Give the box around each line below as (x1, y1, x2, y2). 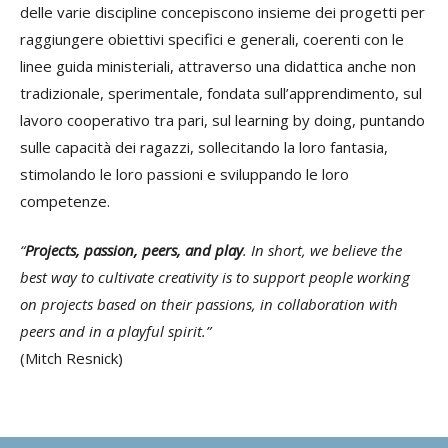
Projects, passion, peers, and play (25, 240, 243, 260)
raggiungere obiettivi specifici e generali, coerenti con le (20, 28, 404, 49)
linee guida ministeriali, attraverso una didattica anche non (20, 55, 416, 76)
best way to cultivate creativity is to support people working (20, 267, 410, 287)
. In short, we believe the (243, 240, 402, 260)
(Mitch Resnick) (20, 348, 123, 368)
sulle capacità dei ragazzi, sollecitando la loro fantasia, (20, 136, 388, 157)
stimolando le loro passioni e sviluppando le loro (20, 163, 349, 184)
